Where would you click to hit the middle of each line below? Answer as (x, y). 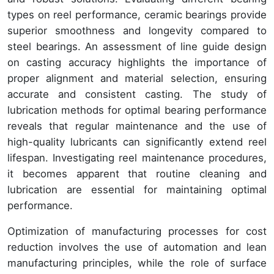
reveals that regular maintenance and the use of (137, 126)
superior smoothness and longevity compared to (137, 31)
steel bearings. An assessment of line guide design (137, 47)
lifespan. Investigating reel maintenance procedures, (137, 158)
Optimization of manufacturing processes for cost (137, 231)
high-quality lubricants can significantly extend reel (137, 142)
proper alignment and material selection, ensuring (137, 79)
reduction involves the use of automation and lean (137, 247)
